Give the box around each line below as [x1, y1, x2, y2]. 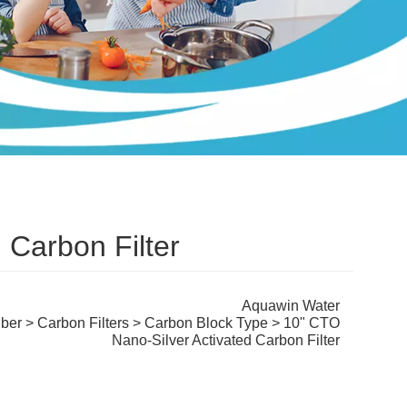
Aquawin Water [242, 297, 341, 313]
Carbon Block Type [144, 314, 269, 331]
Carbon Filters [37, 314, 130, 331]
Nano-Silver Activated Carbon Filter [112, 332, 341, 348]
